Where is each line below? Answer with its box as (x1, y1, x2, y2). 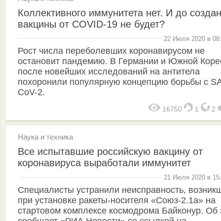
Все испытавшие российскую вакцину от (18, 146, 203, 157)
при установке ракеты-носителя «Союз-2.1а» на (18, 195, 216, 205)
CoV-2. (18, 87, 45, 98)
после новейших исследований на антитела (18, 67, 200, 77)
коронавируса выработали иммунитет (18, 157, 191, 169)
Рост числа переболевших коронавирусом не (18, 46, 205, 56)
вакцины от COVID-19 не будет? (18, 18, 165, 30)
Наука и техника (18, 133, 73, 142)
